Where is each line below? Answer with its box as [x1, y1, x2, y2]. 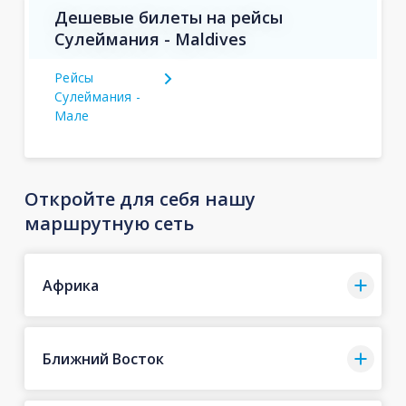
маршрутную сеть [24, 211, 194, 236]
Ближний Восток [42, 348, 164, 369]
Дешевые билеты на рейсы [53, 6, 283, 28]
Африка [42, 275, 99, 295]
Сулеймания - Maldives [53, 28, 246, 50]
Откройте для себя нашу [24, 187, 256, 211]
